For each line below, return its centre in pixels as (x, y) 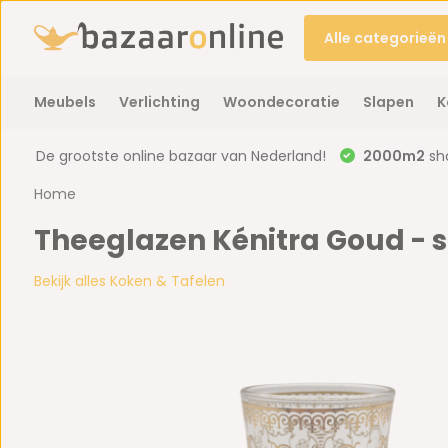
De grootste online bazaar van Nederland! (180, 156)
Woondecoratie (281, 102)
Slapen (388, 102)
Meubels (64, 102)
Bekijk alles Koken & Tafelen (129, 281)
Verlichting (159, 102)
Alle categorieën (384, 37)
